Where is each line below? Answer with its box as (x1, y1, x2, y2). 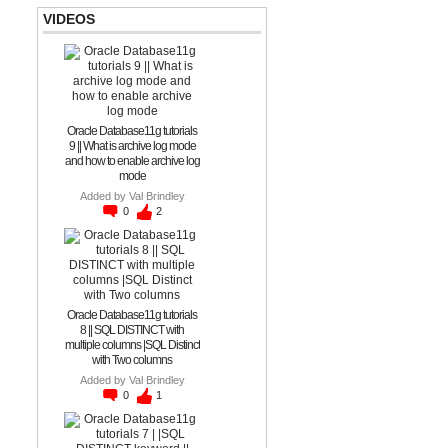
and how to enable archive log (64, 154, 200, 168)
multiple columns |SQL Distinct (64, 338, 200, 352)
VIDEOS (43, 11, 95, 27)
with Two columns (92, 353, 172, 367)
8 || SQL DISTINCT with (80, 323, 184, 337)
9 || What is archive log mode (68, 139, 196, 153)
